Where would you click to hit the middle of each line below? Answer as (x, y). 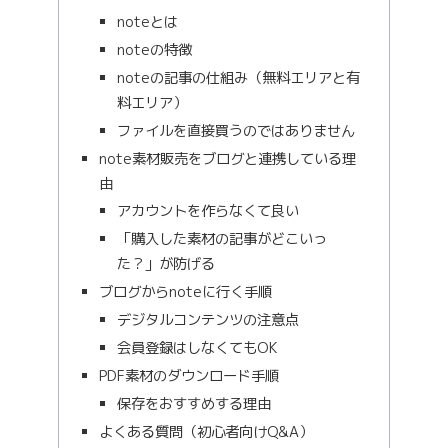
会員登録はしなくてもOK (197, 347)
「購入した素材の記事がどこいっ (221, 239)
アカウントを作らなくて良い (207, 211)
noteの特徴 (154, 49)
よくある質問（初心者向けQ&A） (206, 431)
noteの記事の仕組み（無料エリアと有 (238, 77)
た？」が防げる (165, 264)
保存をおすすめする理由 (193, 403)
